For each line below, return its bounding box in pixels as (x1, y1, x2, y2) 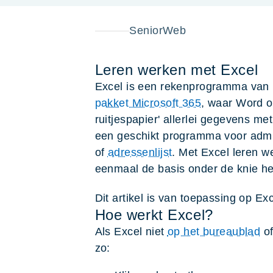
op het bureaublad (167, 225, 261, 238)
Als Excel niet (94, 225, 168, 238)
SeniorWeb (129, 24, 186, 37)
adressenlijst (107, 146, 172, 159)
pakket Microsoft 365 (94, 97, 202, 110)
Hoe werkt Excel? (94, 207, 213, 224)
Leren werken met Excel (94, 62, 258, 79)
